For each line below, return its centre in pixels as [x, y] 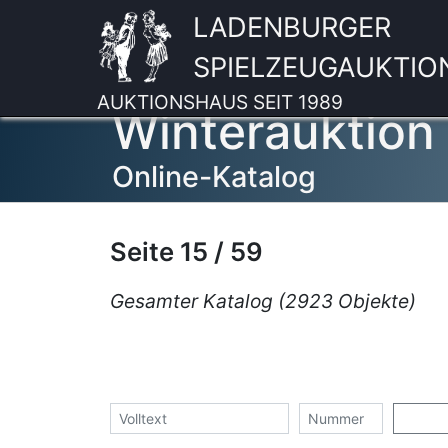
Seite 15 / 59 [186, 251]
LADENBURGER [292, 27]
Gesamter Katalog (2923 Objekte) [262, 301]
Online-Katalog [214, 176]
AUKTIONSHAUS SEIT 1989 [220, 102]
